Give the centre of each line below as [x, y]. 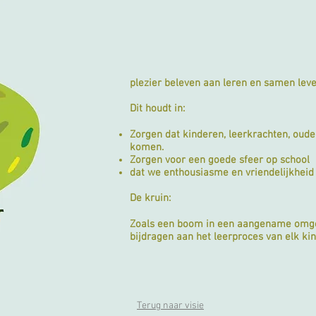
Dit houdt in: [157, 109]
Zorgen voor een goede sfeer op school [220, 160]
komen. [147, 147]
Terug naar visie [170, 306]
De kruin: [150, 198]
